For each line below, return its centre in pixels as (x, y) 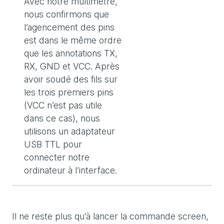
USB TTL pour (53, 144)
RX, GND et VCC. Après (72, 66)
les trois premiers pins (69, 92)
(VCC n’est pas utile (63, 105)
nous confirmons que (66, 14)
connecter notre (57, 157)
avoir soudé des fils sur (71, 79)
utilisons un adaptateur (69, 131)
